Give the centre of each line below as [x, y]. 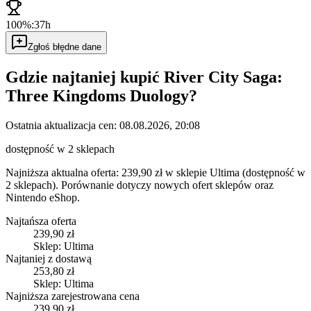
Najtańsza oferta [41, 221]
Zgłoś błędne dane [65, 47]
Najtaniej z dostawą [49, 259]
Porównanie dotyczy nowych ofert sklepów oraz [167, 185]
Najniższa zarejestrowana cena [73, 296]
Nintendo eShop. [43, 198]
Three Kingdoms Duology [97, 96]
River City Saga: [223, 77]
